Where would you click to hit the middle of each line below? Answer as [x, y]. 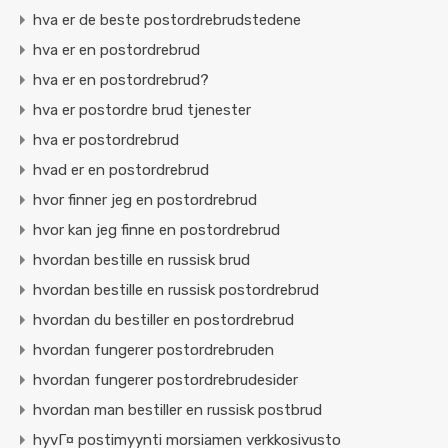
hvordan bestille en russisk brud [141, 260]
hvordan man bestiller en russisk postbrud [177, 410]
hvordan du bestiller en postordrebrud [163, 320]
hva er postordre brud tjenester [142, 110]
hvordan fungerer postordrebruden [153, 350]
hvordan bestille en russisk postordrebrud [176, 290]
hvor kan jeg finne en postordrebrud [156, 230]
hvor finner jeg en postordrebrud [145, 200]
